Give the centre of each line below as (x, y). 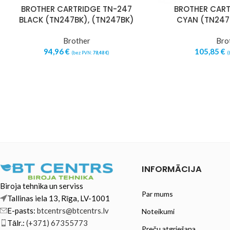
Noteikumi (158, 212)
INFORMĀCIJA (171, 169)
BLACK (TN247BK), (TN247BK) (76, 20)
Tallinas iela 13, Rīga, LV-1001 (59, 198)
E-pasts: (22, 211)
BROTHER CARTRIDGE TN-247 (76, 9)
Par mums (157, 194)
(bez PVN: (82, 53)
